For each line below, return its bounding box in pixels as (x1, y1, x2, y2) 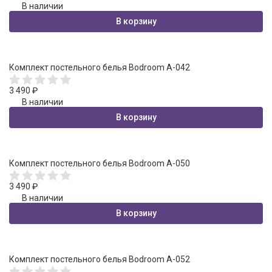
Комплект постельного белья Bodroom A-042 (9, 62, 190, 72)
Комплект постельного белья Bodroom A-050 (9, 158, 190, 168)
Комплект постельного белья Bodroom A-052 (9, 254, 190, 264)
